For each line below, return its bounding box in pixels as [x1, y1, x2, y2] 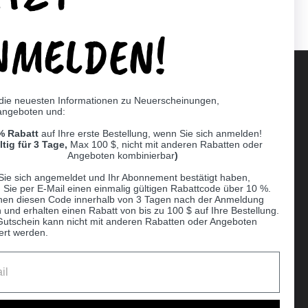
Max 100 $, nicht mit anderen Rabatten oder [69, 139, 263, 150]
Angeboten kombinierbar [67, 150, 175, 161]
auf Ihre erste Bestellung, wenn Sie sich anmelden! [41, 128, 262, 139]
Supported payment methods [96, 106, 245, 119]
